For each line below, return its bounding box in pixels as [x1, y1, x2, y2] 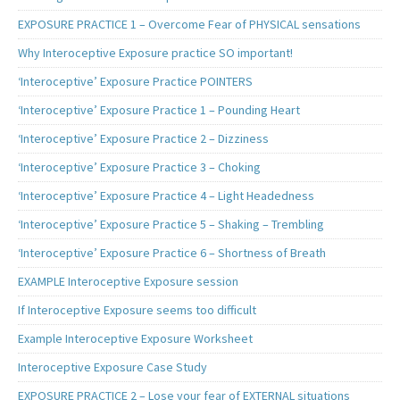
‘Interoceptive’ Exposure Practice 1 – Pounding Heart [18, 101, 300, 118]
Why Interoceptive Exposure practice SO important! [18, 44, 293, 61]
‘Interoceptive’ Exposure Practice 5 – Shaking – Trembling [18, 215, 324, 232]
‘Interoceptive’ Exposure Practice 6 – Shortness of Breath [18, 244, 326, 261]
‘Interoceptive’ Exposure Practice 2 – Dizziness [18, 129, 269, 146]
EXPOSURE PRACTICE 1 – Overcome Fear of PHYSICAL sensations [18, 15, 361, 32]
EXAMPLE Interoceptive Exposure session [18, 272, 238, 289]
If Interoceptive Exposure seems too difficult [18, 301, 256, 318]
